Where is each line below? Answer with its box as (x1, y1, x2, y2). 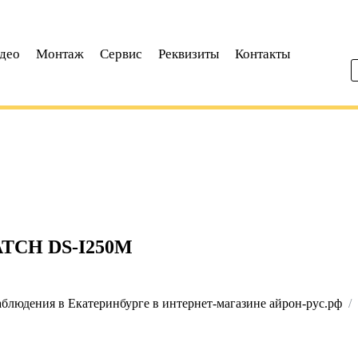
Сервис (100, 46, 142, 62)
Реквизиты (158, 46, 219, 62)
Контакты (235, 46, 290, 62)
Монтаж (36, 46, 84, 62)
